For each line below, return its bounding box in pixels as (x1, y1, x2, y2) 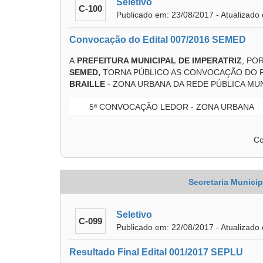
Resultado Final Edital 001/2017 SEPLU (69, 247, 243, 257)
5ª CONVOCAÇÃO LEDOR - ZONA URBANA (87, 102, 254, 112)
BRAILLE (69, 79, 105, 89)
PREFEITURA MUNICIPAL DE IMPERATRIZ (77, 56, 242, 65)
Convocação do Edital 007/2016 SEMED (69, 35, 246, 45)
